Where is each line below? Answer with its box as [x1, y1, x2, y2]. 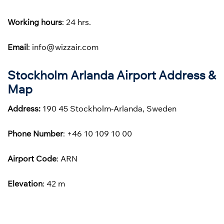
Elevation [7, 178, 42, 188]
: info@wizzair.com [28, 42, 98, 52]
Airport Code [7, 153, 56, 163]
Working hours [7, 17, 62, 27]
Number [33, 128, 63, 138]
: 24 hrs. [62, 17, 91, 27]
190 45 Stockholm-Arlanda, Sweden [40, 103, 176, 113]
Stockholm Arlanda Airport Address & [7, 67, 216, 82]
